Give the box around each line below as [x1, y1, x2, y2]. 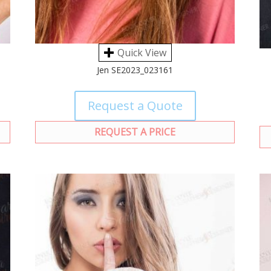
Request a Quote [87, 97, 183, 114]
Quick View [117, 45, 166, 59]
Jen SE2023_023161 [97, 64, 174, 76]
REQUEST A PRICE [94, 125, 176, 139]
